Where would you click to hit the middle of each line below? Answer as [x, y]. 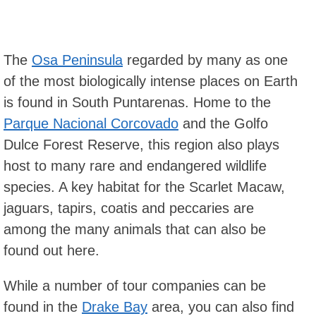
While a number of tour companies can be [135, 286]
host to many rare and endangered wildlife [135, 166]
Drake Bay [115, 307]
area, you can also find [221, 307]
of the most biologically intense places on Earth [151, 81]
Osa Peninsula [77, 60]
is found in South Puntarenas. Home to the [137, 102]
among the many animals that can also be [135, 229]
